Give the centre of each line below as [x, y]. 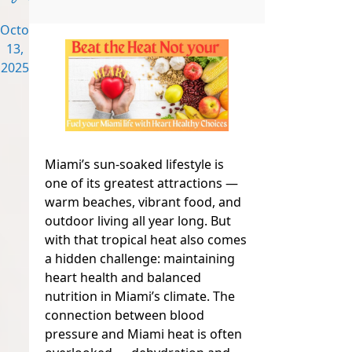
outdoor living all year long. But [138, 221]
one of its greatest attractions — [142, 183]
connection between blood [125, 315]
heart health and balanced [123, 278]
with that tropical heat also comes [146, 240]
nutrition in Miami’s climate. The [140, 297]
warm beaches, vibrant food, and [143, 202]
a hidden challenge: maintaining [140, 259]
